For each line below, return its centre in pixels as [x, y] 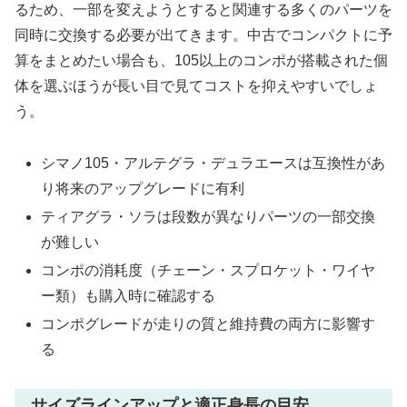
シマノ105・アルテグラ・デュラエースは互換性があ [213, 163]
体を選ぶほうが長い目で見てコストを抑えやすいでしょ [196, 85]
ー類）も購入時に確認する [129, 295]
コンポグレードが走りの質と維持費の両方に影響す [208, 324]
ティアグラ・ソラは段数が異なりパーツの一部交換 [208, 216]
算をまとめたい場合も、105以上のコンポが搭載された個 [201, 60]
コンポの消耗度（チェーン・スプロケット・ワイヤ [208, 270]
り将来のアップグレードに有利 [143, 188]
